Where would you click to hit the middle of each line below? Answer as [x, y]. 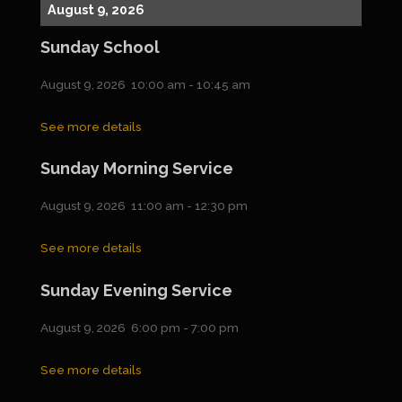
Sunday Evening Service [136, 290]
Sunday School [100, 48]
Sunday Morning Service [136, 169]
